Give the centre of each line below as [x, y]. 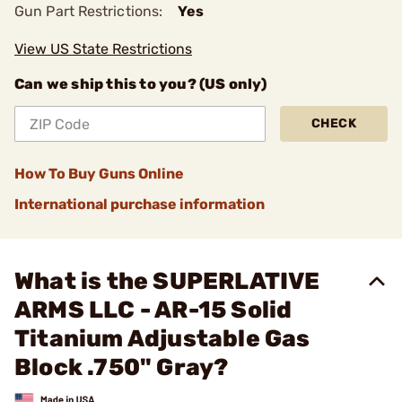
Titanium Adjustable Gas [162, 339]
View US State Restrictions [103, 49]
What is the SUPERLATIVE [167, 281]
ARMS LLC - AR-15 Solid [153, 310]
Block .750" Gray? [122, 367]
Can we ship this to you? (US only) [140, 84]
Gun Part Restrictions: [89, 11]
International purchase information [140, 204]
